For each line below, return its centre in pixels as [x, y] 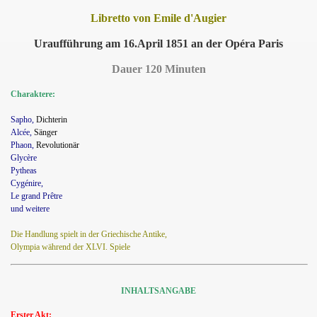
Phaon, [23, 145]
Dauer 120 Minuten [158, 69]
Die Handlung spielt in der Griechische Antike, [89, 234]
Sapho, [23, 119]
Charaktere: [33, 94]
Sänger [47, 132]
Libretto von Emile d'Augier [158, 18]
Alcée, [22, 132]
